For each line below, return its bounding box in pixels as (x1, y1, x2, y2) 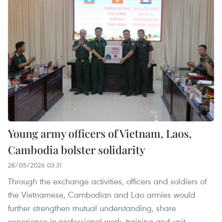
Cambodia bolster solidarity (8, 142, 145, 158)
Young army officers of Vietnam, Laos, (8, 126, 192, 141)
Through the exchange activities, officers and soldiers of (8, 175, 207, 187)
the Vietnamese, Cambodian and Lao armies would (8, 189, 195, 201)
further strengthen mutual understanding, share (8, 202, 176, 214)
